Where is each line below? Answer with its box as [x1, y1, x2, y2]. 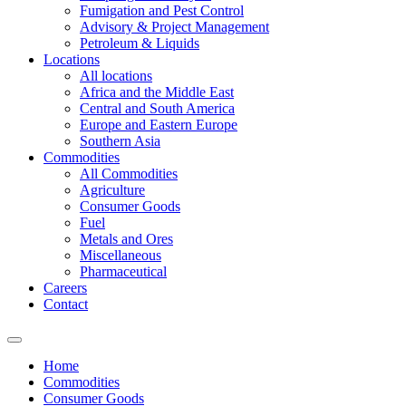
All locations [80, 68, 152, 83]
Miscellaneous [80, 247, 161, 263]
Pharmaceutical [80, 264, 167, 279]
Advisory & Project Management [80, 19, 269, 34]
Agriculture [80, 182, 145, 198]
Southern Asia [80, 133, 160, 149]
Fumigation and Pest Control [80, 3, 244, 18]
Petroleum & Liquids [80, 35, 199, 51]
